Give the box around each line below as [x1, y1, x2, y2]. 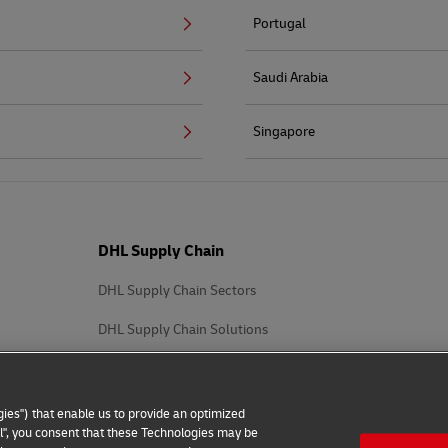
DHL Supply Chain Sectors [98, 281, 256, 299]
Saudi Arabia [253, 68, 328, 86]
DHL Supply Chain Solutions [98, 320, 268, 338]
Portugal [253, 14, 306, 32]
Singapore [253, 122, 315, 140]
